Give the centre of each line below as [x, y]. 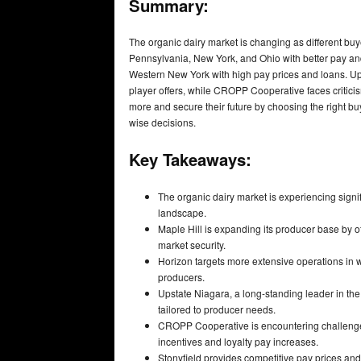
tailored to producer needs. [217, 309]
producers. [181, 276]
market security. [192, 244]
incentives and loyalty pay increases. [238, 341]
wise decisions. [162, 122]
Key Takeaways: [190, 160]
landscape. [182, 212]
